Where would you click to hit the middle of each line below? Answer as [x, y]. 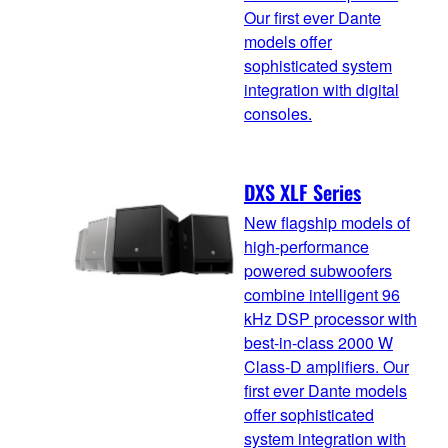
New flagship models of [327, 222]
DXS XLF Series [302, 191]
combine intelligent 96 [322, 294]
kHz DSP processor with [330, 318]
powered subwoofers [318, 270]
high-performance [306, 246]
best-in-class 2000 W [318, 342]
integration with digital [321, 90]
